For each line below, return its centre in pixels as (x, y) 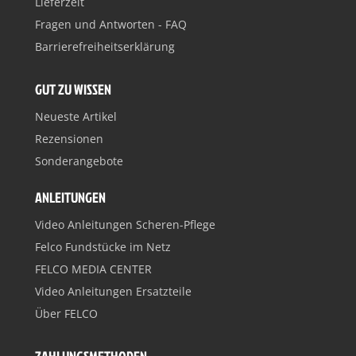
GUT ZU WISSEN (73, 89)
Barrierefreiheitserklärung (105, 46)
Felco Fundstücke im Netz (103, 247)
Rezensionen (69, 139)
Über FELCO (66, 313)
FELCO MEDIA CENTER (93, 269)
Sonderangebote (79, 161)
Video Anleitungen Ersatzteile (113, 291)
